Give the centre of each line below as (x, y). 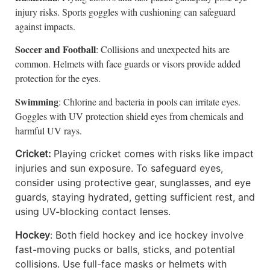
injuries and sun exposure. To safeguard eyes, (119, 168)
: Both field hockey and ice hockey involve (147, 235)
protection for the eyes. (58, 78)
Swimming (37, 101)
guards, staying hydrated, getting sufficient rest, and (135, 197)
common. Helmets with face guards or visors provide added (128, 64)
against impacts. (45, 26)
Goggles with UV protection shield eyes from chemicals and (129, 116)
